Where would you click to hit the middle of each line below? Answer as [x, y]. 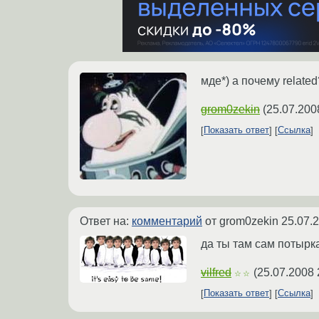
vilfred [216, 272]
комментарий [167, 221]
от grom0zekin [242, 221]
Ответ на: [106, 221]
